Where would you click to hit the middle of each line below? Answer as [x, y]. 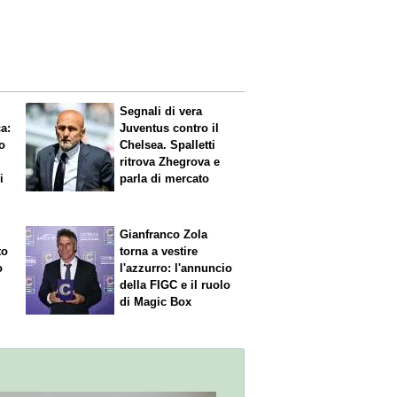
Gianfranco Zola [164, 234]
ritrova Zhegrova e [170, 162]
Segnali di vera [161, 112]
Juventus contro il [170, 128]
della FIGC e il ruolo [175, 284]
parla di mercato [165, 179]
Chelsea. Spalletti [168, 145]
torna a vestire [159, 251]
